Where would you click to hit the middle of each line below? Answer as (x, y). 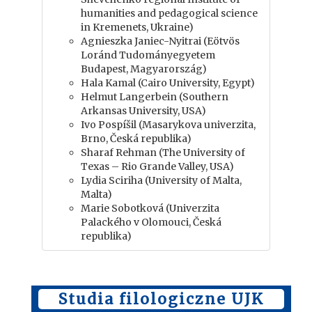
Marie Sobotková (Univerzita (150, 208)
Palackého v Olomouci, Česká (151, 222)
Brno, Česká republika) (136, 139)
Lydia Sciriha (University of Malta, (161, 180)
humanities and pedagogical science (169, 13)
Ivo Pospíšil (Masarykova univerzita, (168, 125)
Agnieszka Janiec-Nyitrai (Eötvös (160, 41)
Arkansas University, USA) (143, 111)
